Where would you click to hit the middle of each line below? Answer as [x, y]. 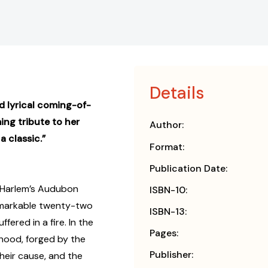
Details [177, 93]
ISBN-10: [168, 190]
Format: [167, 147]
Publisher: [171, 255]
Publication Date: [188, 169]
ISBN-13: [168, 212]
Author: [167, 125]
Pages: [164, 233]
